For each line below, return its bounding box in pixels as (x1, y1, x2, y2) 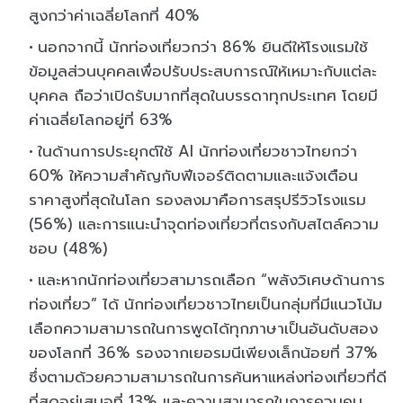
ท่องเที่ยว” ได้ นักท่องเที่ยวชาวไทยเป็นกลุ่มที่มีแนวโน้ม (29, 291, 382, 316)
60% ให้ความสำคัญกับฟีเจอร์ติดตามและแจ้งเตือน (29, 163, 358, 187)
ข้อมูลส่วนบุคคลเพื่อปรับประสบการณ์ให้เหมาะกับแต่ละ (29, 58, 377, 83)
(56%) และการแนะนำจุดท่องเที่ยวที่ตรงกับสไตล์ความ (29, 211, 379, 236)
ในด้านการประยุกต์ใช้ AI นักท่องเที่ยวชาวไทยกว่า (38, 139, 357, 163)
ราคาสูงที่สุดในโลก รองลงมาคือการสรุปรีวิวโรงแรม (29, 187, 366, 211)
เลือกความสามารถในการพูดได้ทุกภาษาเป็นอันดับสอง (29, 316, 378, 340)
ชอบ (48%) (29, 236, 108, 260)
